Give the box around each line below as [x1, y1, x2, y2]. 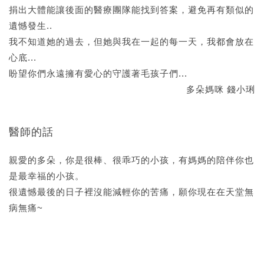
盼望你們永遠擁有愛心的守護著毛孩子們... [9, 68, 187, 78]
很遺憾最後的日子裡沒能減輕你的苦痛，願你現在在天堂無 [9, 186, 254, 197]
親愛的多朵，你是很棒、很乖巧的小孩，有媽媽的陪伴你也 [9, 154, 254, 165]
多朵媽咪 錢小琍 [186, 84, 255, 94]
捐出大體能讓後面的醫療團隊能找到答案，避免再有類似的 [9, 4, 254, 15]
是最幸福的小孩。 [9, 170, 84, 181]
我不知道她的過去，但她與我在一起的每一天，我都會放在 [9, 36, 254, 47]
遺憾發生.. [9, 20, 52, 31]
